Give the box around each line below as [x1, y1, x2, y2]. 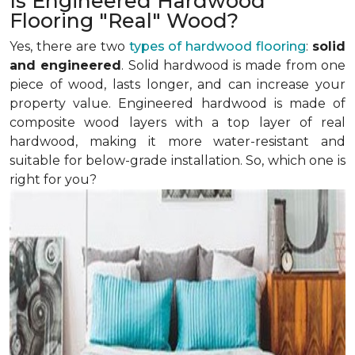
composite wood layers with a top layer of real [10, 115, 345, 130]
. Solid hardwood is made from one [121, 58, 346, 73]
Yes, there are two [10, 39, 129, 54]
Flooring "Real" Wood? [10, 9, 244, 32]
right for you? [10, 172, 97, 187]
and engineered [10, 58, 122, 73]
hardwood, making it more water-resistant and [10, 134, 345, 149]
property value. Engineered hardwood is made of [10, 96, 345, 111]
